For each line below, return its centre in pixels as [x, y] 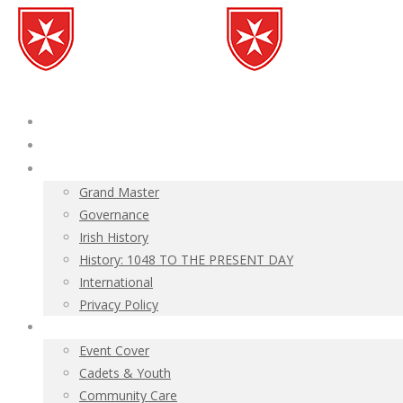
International [116, 282]
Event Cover [114, 350]
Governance [114, 215]
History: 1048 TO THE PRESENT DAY [186, 260]
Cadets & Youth [125, 373]
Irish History [114, 237]
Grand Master [119, 192]
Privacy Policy [119, 304]
